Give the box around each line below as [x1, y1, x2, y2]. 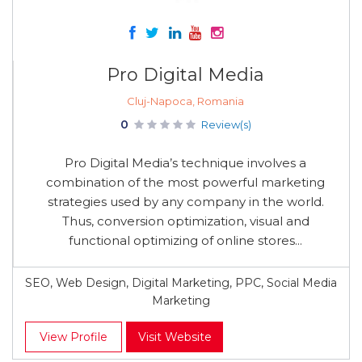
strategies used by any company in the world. [47, 194, 324, 209]
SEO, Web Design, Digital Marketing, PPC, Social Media [25, 276, 337, 290]
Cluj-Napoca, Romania [127, 95, 244, 107]
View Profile [40, 330, 107, 344]
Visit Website [137, 330, 212, 344]
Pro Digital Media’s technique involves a [65, 155, 306, 170]
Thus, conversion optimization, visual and [61, 213, 309, 229]
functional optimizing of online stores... [69, 233, 302, 248]
